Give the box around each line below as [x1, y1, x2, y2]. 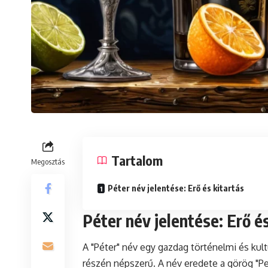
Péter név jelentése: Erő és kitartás [108, 183, 244, 194]
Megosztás [31, 157, 65, 167]
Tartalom [111, 152, 163, 169]
